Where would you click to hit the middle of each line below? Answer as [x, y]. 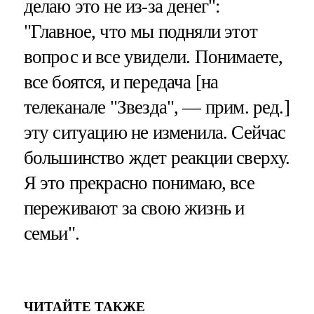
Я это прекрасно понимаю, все [139, 183]
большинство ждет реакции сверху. [157, 158]
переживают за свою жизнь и [134, 209]
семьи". [51, 234]
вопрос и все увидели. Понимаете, [153, 57]
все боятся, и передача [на [121, 82]
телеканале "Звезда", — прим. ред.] [156, 108]
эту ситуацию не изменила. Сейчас [155, 133]
